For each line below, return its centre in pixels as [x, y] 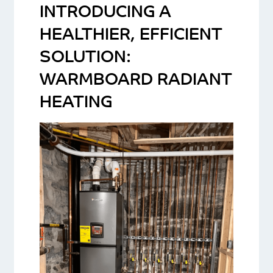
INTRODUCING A [105, 13]
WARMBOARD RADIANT [136, 80]
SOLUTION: [85, 58]
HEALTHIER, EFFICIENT [131, 35]
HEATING [76, 103]
